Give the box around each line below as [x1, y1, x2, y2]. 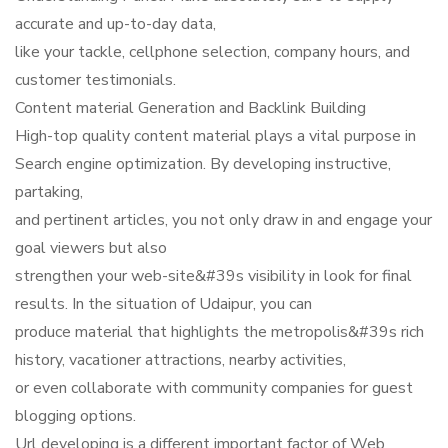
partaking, [15, 181, 83, 203]
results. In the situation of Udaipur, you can [15, 293, 312, 315]
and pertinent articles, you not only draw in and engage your [15, 209, 432, 231]
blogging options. [15, 405, 136, 427]
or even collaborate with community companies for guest [15, 377, 413, 399]
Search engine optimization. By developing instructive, [15, 153, 391, 175]
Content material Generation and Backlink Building [15, 97, 366, 119]
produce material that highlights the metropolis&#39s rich [15, 321, 424, 343]
